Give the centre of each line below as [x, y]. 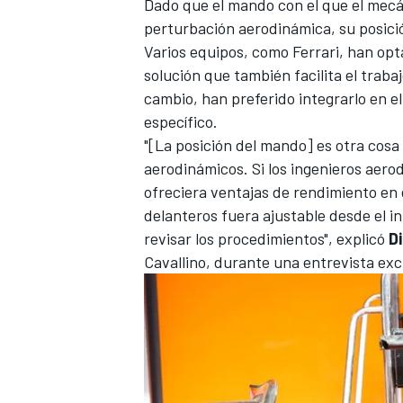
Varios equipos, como [218, 52]
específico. [181, 122]
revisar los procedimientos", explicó [266, 239]
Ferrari [316, 52]
